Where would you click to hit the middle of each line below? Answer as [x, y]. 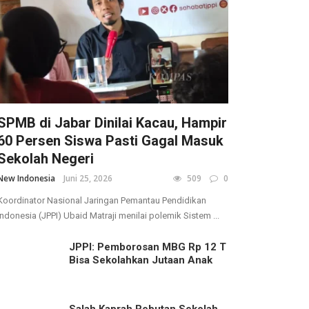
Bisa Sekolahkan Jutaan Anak [141, 260]
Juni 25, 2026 [88, 179]
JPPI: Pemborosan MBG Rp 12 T [148, 247]
